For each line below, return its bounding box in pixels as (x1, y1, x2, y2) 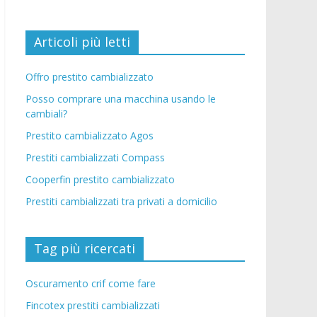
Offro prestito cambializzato (25, 69, 154, 83)
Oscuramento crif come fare (25, 276, 156, 290)
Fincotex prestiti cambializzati (25, 298, 160, 312)
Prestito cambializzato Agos (25, 128, 154, 142)
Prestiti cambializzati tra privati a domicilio (25, 194, 217, 208)
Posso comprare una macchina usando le (25, 91, 216, 105)
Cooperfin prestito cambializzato (25, 172, 175, 186)
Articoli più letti (34, 33, 130, 50)
